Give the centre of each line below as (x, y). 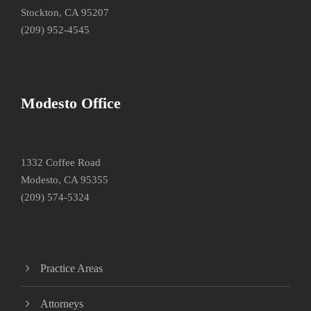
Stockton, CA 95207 (65, 12)
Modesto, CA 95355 (65, 179)
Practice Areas (72, 268)
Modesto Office (71, 103)
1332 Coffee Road (61, 162)
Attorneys (62, 303)
